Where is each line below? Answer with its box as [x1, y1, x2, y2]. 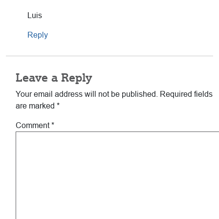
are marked [16, 102, 57, 110]
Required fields [160, 90, 213, 99]
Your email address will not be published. [16, 90, 158, 99]
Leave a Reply [16, 70, 92, 85]
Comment [16, 121, 51, 130]
